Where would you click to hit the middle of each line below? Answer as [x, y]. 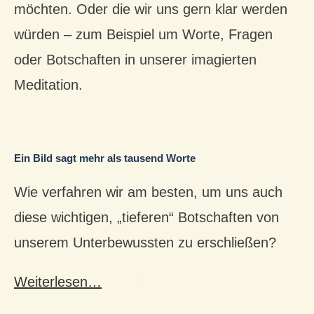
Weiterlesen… [58, 282]
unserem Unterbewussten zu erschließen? [145, 243]
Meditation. [48, 85]
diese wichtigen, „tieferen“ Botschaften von [146, 218]
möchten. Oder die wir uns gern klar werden [151, 9]
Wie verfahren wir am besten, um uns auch [148, 192]
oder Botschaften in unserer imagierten [135, 60]
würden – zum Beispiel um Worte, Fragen [143, 35]
